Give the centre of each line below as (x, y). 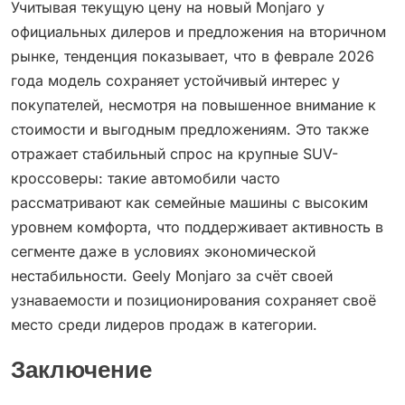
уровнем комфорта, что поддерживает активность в (197, 227)
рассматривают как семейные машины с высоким (189, 203)
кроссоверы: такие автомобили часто (146, 179)
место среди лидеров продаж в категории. (164, 325)
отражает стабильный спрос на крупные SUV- (174, 154)
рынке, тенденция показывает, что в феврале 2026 (193, 57)
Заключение (81, 373)
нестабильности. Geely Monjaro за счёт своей (172, 276)
